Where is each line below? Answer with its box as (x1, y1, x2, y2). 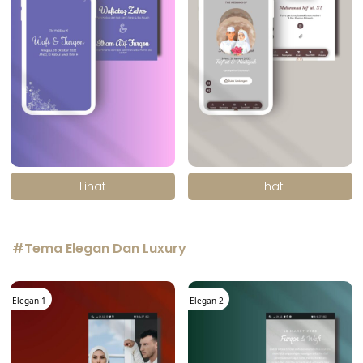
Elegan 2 (190, 294, 224, 306)
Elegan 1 (12, 294, 46, 306)
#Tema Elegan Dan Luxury (12, 238, 186, 258)
